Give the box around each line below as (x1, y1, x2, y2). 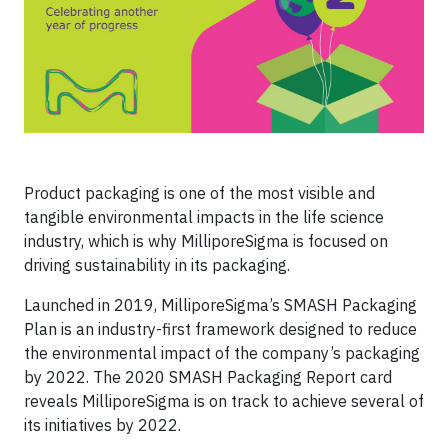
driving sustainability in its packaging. (24, 255, 290, 275)
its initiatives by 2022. (24, 415, 181, 435)
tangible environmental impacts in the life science (24, 207, 384, 227)
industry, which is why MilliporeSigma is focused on (24, 231, 388, 251)
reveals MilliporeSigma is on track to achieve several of (24, 391, 424, 411)
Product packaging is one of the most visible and (24, 183, 375, 203)
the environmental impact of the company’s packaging (24, 343, 420, 363)
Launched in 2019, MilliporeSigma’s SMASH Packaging (24, 295, 417, 315)
